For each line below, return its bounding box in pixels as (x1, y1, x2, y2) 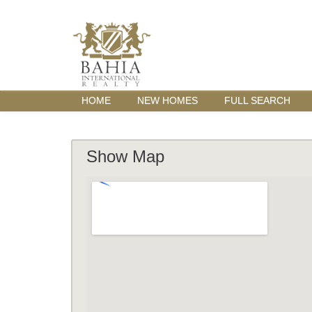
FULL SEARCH (224, 95, 290, 106)
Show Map (86, 147, 164, 166)
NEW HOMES (137, 95, 198, 106)
